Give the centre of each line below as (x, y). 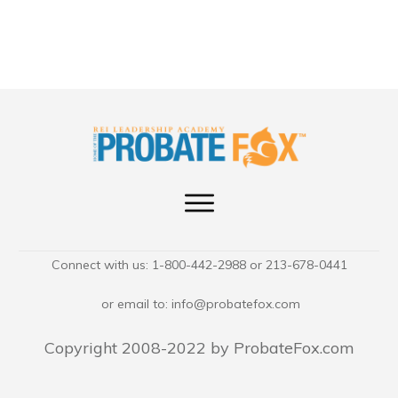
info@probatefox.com (236, 304)
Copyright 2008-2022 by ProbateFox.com (199, 348)
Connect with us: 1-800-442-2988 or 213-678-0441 (199, 265)
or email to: (135, 304)
